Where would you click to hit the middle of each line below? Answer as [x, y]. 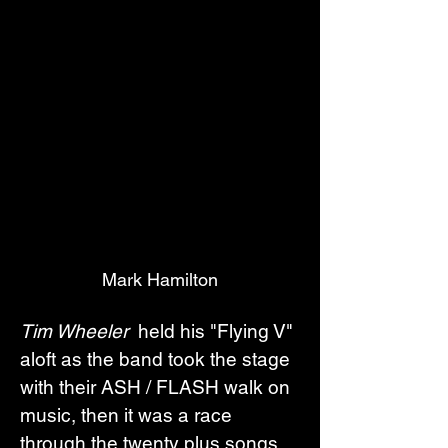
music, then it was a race [128, 414]
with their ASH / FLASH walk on [157, 386]
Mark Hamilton [160, 279]
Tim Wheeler [76, 330]
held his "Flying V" [215, 330]
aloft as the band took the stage [157, 358]
